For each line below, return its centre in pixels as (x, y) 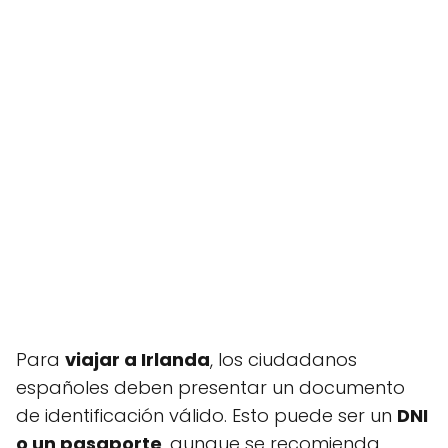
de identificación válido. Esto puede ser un (206, 415)
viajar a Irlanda (137, 359)
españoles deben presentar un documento (210, 387)
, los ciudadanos (283, 359)
